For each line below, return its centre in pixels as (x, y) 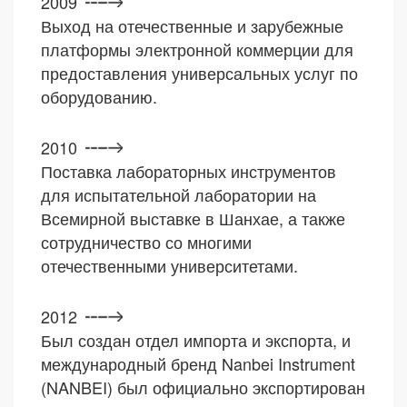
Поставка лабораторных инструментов (189, 170)
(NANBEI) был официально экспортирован (203, 387)
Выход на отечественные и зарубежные (192, 25)
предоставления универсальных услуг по (199, 72)
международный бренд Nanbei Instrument (198, 363)
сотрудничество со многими (146, 241)
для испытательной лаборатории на (179, 194)
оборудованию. (99, 96)
